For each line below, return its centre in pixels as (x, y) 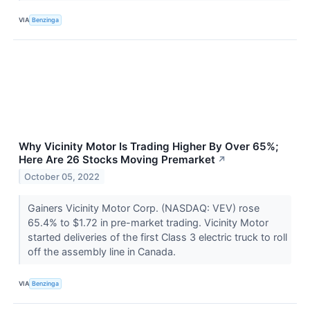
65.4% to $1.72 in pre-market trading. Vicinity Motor (148, 222)
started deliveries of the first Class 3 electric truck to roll (157, 237)
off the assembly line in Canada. (103, 251)
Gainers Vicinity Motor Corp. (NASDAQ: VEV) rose (143, 208)
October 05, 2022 (62, 176)
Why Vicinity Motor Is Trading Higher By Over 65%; (148, 146)
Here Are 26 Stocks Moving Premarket (117, 159)
